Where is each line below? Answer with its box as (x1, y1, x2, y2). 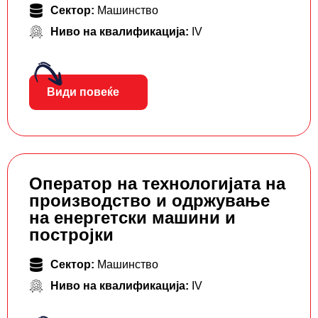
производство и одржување (29, 191, 270, 211)
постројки (29, 225, 114, 245)
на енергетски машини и (29, 208, 236, 228)
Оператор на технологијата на (29, 174, 285, 194)
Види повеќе (47, 86, 119, 99)
